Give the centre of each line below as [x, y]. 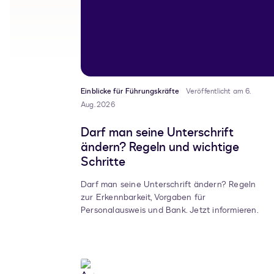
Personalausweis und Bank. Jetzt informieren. [170, 210]
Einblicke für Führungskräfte [130, 91]
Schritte [103, 162]
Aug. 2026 [98, 105]
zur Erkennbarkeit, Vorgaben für [143, 198]
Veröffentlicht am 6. [218, 91]
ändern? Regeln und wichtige [160, 147]
